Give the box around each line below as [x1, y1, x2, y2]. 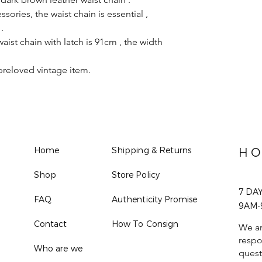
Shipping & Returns [111, 145, 192, 155]
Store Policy [111, 170, 160, 180]
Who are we [33, 243, 82, 253]
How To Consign [111, 219, 179, 229]
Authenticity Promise [111, 194, 198, 204]
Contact [33, 219, 67, 229]
